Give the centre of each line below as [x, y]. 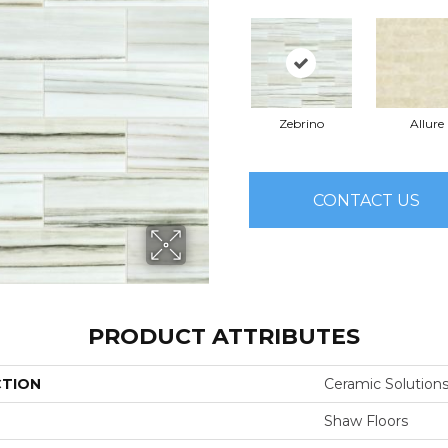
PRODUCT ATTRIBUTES [224, 337]
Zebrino [301, 124]
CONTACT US [366, 200]
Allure [426, 124]
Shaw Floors [366, 421]
